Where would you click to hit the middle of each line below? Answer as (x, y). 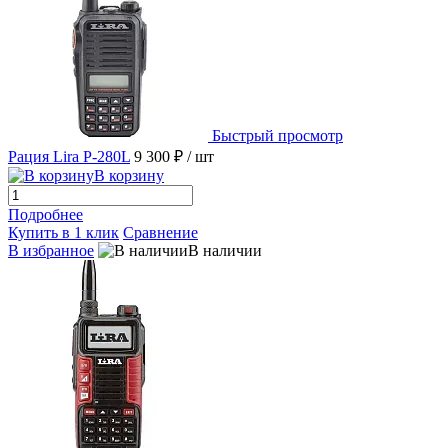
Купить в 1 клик (63, 233)
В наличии (225, 251)
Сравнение (160, 233)
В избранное (51, 251)
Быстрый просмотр (277, 136)
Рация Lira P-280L (69, 157)
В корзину (129, 176)
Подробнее (45, 215)
